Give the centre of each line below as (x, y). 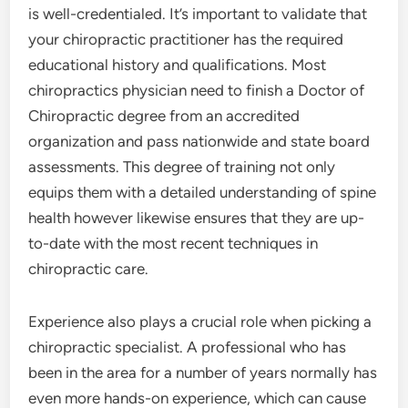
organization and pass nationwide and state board (199, 141)
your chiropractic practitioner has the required (186, 39)
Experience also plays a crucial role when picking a (200, 321)
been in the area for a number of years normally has (203, 372)
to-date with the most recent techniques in (173, 243)
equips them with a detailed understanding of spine (203, 192)
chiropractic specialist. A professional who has (188, 347)
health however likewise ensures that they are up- (197, 217)
